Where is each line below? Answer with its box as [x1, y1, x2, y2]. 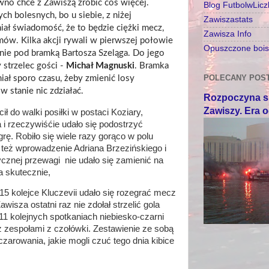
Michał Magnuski [66, 61, 134, 70]
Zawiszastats [204, 15, 253, 25]
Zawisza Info [204, 29, 252, 38]
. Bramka [134, 61, 169, 70]
